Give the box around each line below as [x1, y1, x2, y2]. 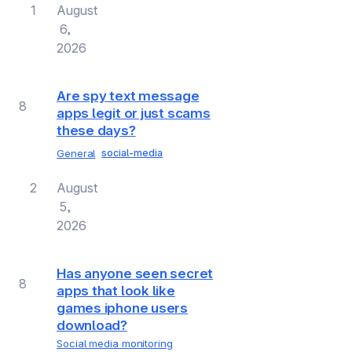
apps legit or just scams [57, 105, 211, 122]
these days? [57, 123, 136, 139]
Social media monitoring [57, 336, 173, 350]
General [57, 146, 96, 159]
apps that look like [57, 282, 175, 299]
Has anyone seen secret [57, 265, 214, 281]
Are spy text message [57, 88, 200, 104]
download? [57, 317, 128, 333]
